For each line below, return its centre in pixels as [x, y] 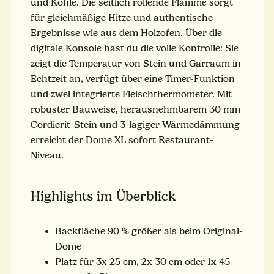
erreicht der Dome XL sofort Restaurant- [122, 140]
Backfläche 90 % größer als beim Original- [149, 231]
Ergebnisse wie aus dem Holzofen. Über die [126, 33]
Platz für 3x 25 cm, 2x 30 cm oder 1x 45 [143, 261]
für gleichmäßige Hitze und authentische [122, 17]
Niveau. [47, 155]
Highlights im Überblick [103, 196]
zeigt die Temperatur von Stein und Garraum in [136, 63]
